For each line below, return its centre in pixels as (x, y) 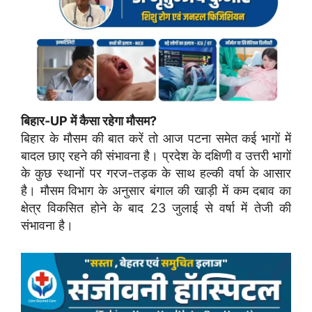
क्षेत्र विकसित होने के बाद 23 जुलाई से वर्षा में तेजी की (156, 208)
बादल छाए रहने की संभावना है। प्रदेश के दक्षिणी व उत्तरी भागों (156, 156)
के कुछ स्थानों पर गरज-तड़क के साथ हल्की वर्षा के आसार (156, 173)
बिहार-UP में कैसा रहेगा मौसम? (89, 121)
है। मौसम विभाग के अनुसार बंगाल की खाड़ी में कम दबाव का (156, 191)
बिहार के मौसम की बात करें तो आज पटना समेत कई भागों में (156, 139)
